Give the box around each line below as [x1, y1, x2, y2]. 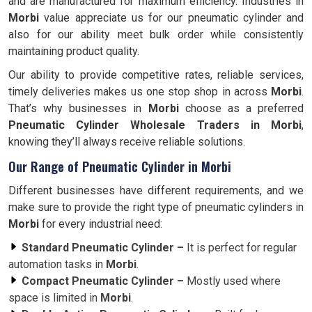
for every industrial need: [39, 217, 162, 231]
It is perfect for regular [184, 241, 297, 254]
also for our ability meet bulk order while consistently [8, 28, 304, 41]
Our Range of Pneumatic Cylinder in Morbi [8, 157, 231, 175]
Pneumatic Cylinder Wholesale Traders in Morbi [8, 118, 302, 132]
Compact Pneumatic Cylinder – [22, 274, 184, 288]
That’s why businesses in [8, 102, 148, 115]
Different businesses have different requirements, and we [8, 184, 304, 197]
